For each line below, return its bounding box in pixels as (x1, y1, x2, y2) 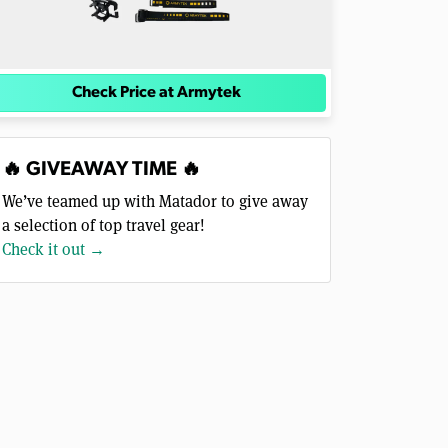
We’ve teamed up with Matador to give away (2, 191, 308, 213)
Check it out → (2, 239, 105, 261)
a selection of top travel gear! (2, 215, 205, 237)
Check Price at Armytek (71, 85, 241, 102)
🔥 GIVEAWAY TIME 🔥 (2, 160, 201, 181)
